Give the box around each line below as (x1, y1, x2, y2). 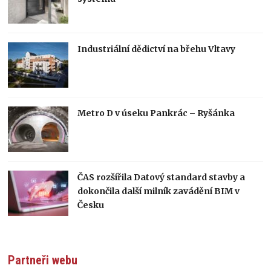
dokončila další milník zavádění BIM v (77, 186, 240, 197)
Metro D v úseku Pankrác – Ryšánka (77, 108, 235, 119)
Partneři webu (8, 253, 78, 268)
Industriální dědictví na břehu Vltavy (77, 44, 236, 55)
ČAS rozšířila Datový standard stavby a (77, 172, 246, 183)
